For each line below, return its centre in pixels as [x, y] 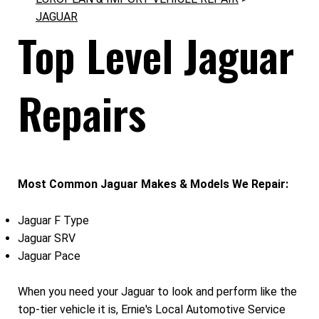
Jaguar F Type [53, 220]
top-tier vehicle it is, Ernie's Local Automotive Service [152, 310]
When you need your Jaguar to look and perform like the [157, 292]
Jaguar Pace [49, 256]
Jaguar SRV [47, 238]
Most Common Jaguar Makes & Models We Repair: [153, 184]
